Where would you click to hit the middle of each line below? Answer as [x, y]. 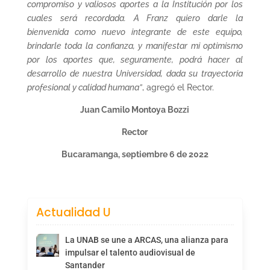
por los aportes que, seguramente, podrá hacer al [135, 59]
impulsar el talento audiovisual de [130, 252]
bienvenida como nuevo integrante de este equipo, [135, 32]
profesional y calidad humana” [84, 87]
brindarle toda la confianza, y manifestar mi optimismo [135, 46]
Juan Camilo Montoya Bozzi [135, 109]
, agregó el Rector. [178, 87]
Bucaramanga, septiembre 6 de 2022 [135, 154]
